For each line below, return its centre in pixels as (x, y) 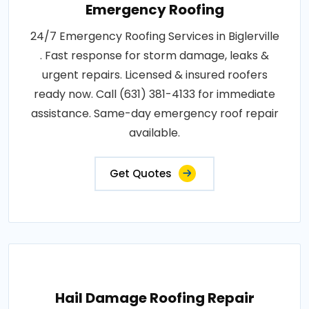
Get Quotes (141, 174)
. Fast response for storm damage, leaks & (154, 56)
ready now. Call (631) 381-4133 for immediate (154, 94)
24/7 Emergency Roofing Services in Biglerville (154, 37)
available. (154, 133)
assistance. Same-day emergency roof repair (154, 114)
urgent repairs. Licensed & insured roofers (154, 75)
